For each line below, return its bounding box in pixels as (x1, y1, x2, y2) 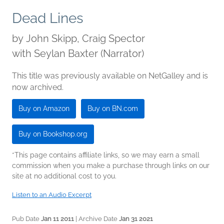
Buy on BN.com (87, 104, 138, 113)
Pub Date (12, 215, 41, 223)
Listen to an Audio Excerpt (12, 191, 91, 199)
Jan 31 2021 (119, 215, 153, 223)
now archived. (12, 82, 63, 92)
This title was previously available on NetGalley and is (12, 71, 208, 81)
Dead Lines (12, 10, 83, 27)
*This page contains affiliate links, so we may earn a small (12, 151, 199, 159)
